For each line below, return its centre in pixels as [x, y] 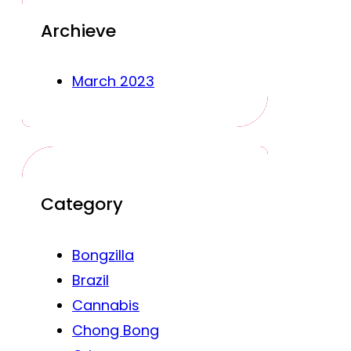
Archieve [78, 31]
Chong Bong [116, 330]
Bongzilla [103, 255]
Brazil [90, 280]
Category [82, 204]
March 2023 [113, 81]
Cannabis [106, 305]
